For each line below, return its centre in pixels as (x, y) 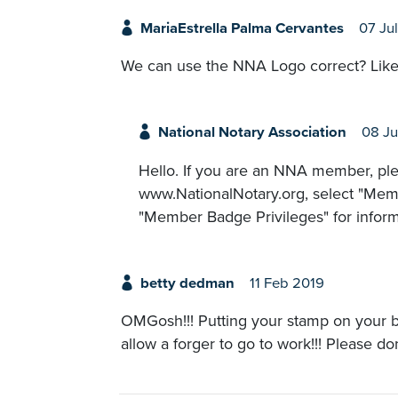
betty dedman (187, 283)
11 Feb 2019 (287, 283)
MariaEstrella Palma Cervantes (242, 28)
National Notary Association (252, 133)
